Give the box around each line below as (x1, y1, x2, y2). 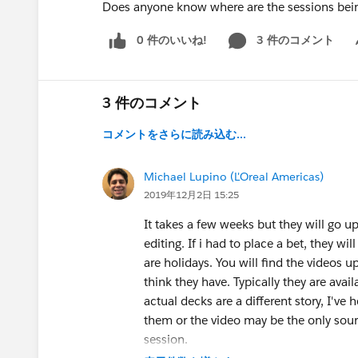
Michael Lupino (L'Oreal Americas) (144, 169, 324, 184)
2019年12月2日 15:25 (144, 187, 239, 201)
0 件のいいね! (137, 33, 207, 47)
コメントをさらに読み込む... (102, 126, 246, 141)
